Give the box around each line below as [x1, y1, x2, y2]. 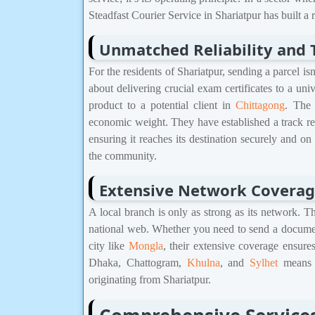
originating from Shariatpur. [89, 273, 211, 285]
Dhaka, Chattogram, [89, 256, 187, 269]
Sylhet [250, 256, 278, 269]
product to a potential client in [89, 99, 236, 112]
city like [89, 239, 129, 252]
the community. [89, 150, 157, 162]
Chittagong [236, 99, 285, 112]
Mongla [128, 239, 163, 252]
